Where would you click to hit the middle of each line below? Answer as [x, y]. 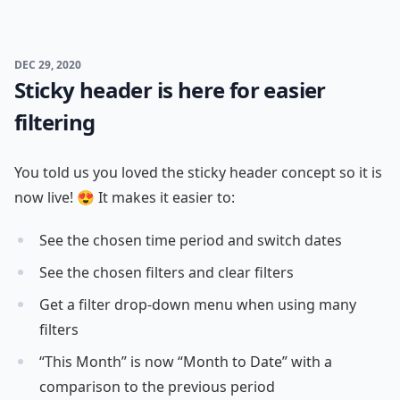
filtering [55, 122]
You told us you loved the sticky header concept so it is [198, 172]
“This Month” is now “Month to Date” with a [186, 362]
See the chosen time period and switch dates [191, 240]
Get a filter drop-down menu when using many [198, 304]
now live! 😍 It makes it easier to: [125, 197]
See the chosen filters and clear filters [167, 272]
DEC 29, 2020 [48, 65]
